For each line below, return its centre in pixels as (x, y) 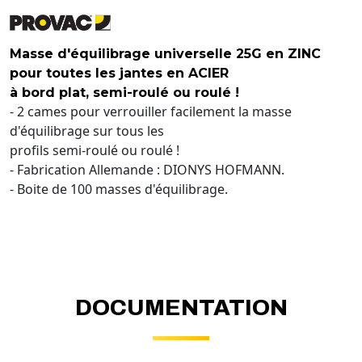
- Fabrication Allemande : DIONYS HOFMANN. (147, 169)
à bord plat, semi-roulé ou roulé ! (124, 92)
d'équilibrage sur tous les (87, 130)
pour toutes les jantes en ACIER (119, 73)
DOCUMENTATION (181, 307)
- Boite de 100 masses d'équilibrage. (119, 189)
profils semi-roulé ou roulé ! (95, 150)
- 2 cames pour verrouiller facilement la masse (151, 111)
